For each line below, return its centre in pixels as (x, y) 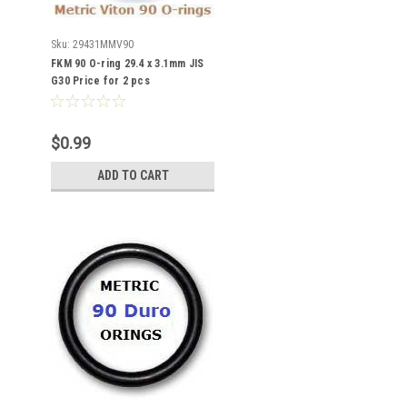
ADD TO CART (133, 175)
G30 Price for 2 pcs (100, 81)
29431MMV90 (103, 45)
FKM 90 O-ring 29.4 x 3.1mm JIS (128, 64)
